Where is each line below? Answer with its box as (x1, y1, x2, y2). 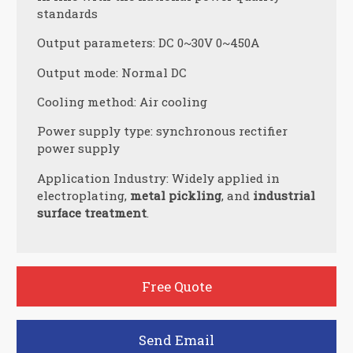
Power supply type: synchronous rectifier (36, 123, 288, 139)
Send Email (139, 330, 214, 349)
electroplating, (36, 187, 130, 203)
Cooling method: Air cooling (36, 93, 207, 110)
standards (36, 6, 98, 22)
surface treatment (36, 204, 147, 221)
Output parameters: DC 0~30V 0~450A (36, 35, 259, 51)
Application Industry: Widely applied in (36, 169, 280, 186)
